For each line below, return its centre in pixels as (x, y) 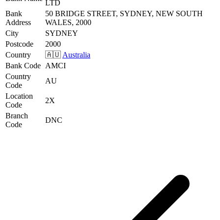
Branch (17, 115)
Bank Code (23, 65)
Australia (76, 55)
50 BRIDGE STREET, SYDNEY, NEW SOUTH (124, 13)
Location (19, 96)
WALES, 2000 (68, 22)
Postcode (19, 44)
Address (18, 22)
